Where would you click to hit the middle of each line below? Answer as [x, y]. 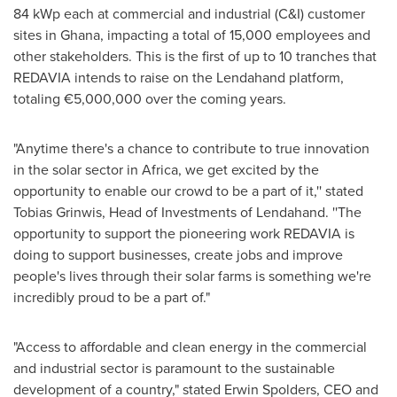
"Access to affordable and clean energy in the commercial [190, 346]
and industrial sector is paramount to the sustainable [174, 368]
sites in [37, 35]
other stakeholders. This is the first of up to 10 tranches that [195, 56]
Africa [160, 169]
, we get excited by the [249, 169]
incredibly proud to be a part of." [112, 297]
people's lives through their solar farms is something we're [192, 276]
